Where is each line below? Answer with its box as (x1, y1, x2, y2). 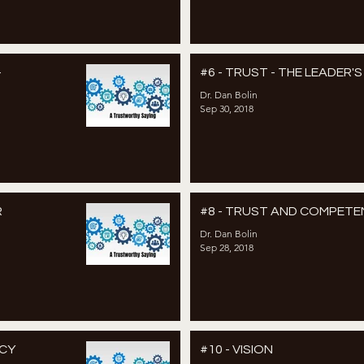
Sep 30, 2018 (200, 102, 253, 115)
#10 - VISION (200, 343, 273, 357)
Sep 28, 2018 (200, 240, 253, 253)
